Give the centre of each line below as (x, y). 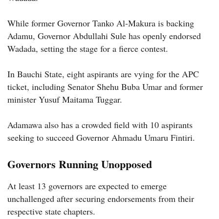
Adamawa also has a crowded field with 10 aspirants (100, 124)
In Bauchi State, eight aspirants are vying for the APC (103, 74)
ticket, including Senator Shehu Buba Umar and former (105, 86)
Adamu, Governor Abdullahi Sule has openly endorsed (104, 35)
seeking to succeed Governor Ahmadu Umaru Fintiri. (101, 137)
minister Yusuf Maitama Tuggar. (65, 99)
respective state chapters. (51, 211)
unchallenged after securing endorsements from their (101, 198)
